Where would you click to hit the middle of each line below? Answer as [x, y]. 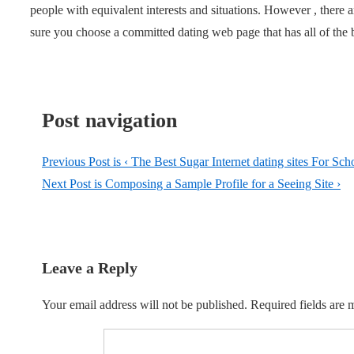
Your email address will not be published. [145, 305]
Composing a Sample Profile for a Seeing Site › [223, 184]
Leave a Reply [90, 268]
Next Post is [73, 184]
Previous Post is [83, 162]
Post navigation [109, 121]
